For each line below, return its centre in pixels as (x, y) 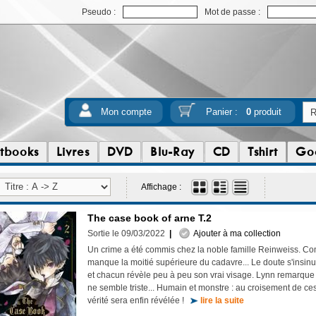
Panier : (226, 112)
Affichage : (161, 187)
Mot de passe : (232, 12)
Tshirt (263, 152)
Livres (73, 152)
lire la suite (222, 300)
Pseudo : (99, 12)
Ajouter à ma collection (235, 233)
